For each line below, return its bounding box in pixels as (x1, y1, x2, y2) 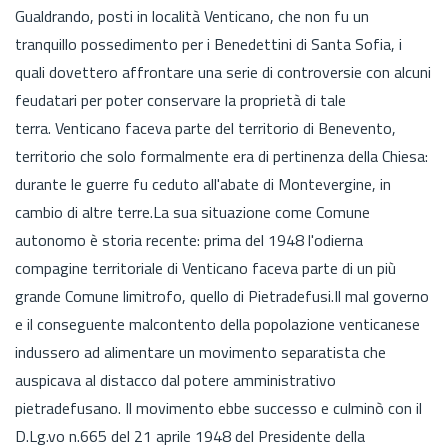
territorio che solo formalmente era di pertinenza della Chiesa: (15, 143, 428, 168)
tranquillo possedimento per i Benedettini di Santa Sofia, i (15, 31, 402, 56)
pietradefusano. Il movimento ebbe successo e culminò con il (15, 395, 422, 420)
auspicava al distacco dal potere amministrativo (15, 367, 336, 392)
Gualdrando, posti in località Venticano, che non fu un (15, 3, 369, 28)
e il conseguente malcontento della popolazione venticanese (15, 311, 420, 336)
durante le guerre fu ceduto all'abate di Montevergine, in (15, 171, 391, 196)
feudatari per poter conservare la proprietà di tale (15, 87, 346, 112)
